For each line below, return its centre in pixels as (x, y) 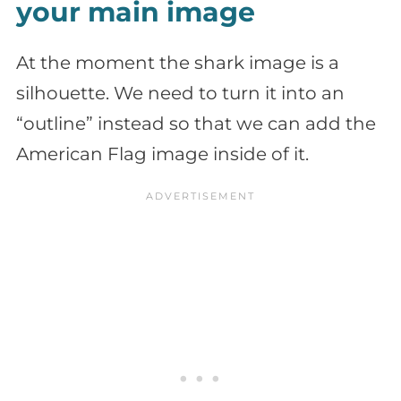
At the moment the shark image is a (178, 62)
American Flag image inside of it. (162, 154)
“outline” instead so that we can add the (196, 123)
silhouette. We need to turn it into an (180, 93)
